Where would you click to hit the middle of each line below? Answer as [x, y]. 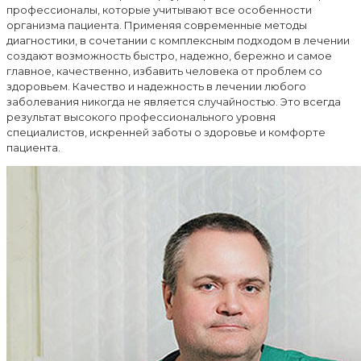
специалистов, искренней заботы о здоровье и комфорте [166, 133]
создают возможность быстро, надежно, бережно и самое [169, 56]
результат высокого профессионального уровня [141, 117]
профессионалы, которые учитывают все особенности [159, 10]
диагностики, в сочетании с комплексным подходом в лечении [178, 41]
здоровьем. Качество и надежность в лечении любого [156, 87]
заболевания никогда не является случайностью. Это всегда [174, 102]
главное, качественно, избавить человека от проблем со [164, 71]
